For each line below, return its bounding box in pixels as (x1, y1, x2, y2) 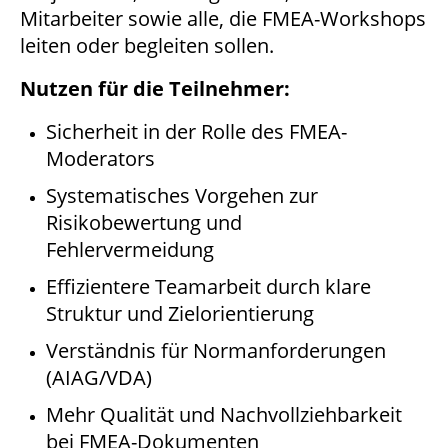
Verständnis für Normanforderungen (46, 337, 386, 365)
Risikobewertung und (46, 209, 242, 237)
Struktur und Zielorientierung (46, 300, 314, 328)
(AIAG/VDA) (46, 364, 152, 392)
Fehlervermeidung (46, 236, 214, 264)
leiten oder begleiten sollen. (20, 32, 274, 60)
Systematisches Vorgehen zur (46, 182, 318, 210)
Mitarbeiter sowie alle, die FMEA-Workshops (20, 5, 426, 33)
